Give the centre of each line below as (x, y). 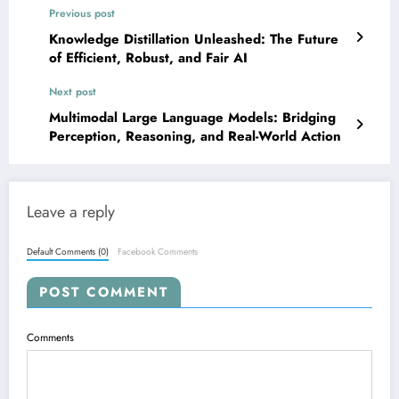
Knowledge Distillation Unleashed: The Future (194, 39)
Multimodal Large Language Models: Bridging (192, 117)
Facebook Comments (158, 251)
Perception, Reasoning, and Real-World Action (195, 136)
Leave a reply (71, 212)
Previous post (82, 13)
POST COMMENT (104, 292)
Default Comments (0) (68, 251)
